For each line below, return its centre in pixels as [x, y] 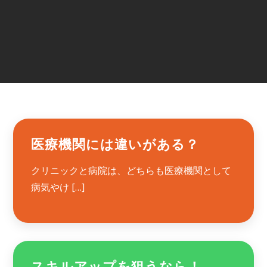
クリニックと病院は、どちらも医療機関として [131, 170]
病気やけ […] [58, 187]
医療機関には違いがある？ [115, 145]
